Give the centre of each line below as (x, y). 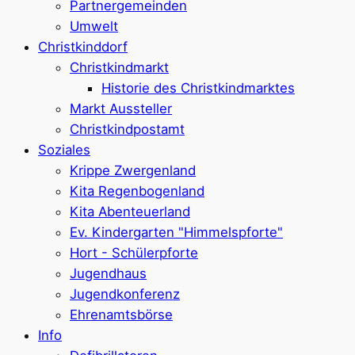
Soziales (64, 149)
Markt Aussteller (121, 108)
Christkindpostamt (127, 129)
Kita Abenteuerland (130, 211)
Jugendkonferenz (125, 294)
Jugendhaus (108, 273)
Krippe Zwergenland (133, 170)
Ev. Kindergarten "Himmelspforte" (176, 232)
